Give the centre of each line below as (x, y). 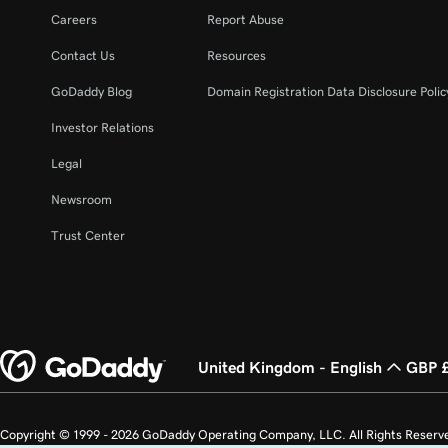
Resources (237, 55)
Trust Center (88, 235)
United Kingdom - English (290, 367)
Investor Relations (102, 127)
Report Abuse (246, 19)
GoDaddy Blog (91, 91)
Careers (74, 19)
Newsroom (81, 199)
